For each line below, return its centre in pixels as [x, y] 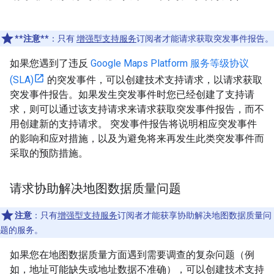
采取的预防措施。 [49, 153]
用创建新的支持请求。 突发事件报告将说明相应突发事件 [133, 124]
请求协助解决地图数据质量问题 [95, 188]
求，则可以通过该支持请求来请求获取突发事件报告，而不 [137, 109]
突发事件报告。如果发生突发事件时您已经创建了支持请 [132, 94]
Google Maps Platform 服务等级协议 [170, 63]
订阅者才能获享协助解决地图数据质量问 [194, 215]
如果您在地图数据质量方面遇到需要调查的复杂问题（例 [132, 254]
